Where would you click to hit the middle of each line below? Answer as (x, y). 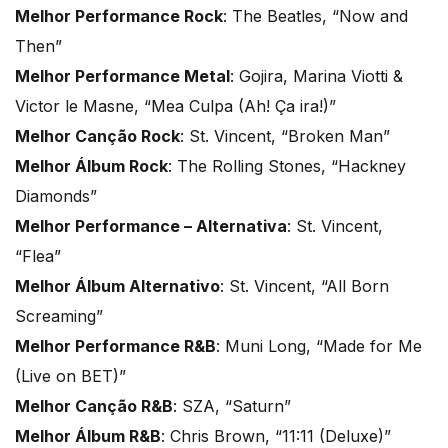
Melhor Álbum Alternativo (117, 285)
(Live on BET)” (70, 375)
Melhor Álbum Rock (91, 165)
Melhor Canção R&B (94, 405)
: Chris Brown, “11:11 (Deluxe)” (276, 435)
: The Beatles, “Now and (315, 15)
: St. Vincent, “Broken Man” (285, 135)
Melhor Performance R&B (115, 345)
